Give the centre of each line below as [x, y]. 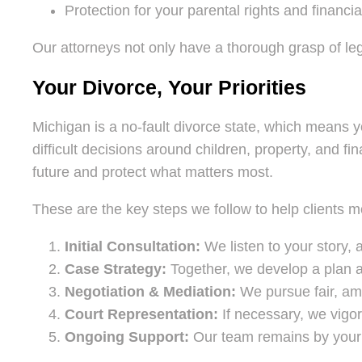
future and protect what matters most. [153, 172]
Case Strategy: [116, 269]
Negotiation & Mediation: [150, 291]
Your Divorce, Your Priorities [169, 87]
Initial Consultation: [133, 246]
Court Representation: [141, 314]
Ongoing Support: [127, 337]
